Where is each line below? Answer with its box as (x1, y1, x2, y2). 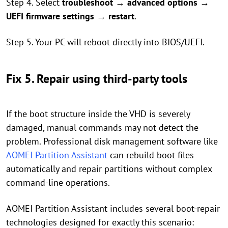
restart (108, 10, 134, 22)
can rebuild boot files (107, 149, 194, 161)
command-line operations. (6, 176, 110, 188)
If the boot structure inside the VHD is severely (6, 107, 190, 120)
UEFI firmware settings (6, 10, 94, 22)
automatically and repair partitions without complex (6, 162, 212, 175)
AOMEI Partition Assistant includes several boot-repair (6, 202, 220, 214)
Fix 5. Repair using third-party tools (6, 70, 187, 87)
